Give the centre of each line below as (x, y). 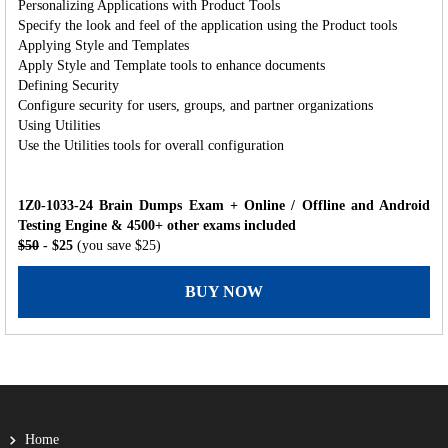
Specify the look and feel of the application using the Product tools (207, 25)
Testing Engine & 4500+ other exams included (157, 225)
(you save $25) (119, 245)
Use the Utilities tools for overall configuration (151, 145)
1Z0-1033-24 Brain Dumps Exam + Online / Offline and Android (224, 205)
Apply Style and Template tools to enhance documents (171, 65)
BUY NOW (224, 291)
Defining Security (68, 85)
